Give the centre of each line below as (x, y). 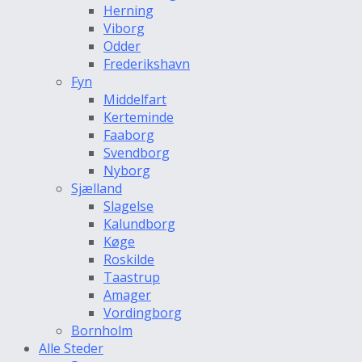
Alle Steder (71, 349)
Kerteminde (139, 118)
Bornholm (102, 331)
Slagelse (128, 206)
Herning (128, 11)
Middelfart (135, 100)
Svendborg (137, 153)
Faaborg (129, 135)
